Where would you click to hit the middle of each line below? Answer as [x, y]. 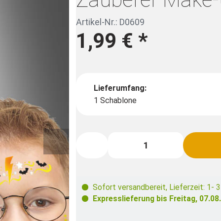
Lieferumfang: [120, 88]
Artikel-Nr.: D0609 [110, 22]
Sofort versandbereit [129, 187]
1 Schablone [115, 101]
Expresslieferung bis [131, 199]
